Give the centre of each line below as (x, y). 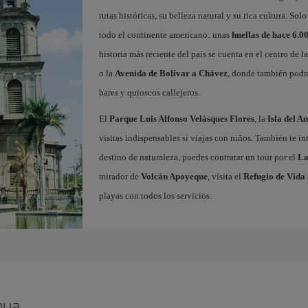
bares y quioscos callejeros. (149, 92)
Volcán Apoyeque (174, 176)
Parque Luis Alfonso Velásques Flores (181, 118)
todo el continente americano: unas (165, 34)
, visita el (225, 176)
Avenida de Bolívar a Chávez (171, 73)
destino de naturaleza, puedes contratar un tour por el (198, 157)
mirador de (120, 176)
